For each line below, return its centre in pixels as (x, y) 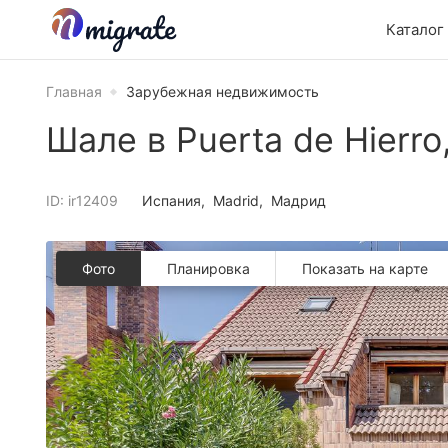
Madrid (236, 200)
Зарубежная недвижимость (222, 91)
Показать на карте (365, 268)
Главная (74, 91)
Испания (171, 200)
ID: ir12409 (82, 200)
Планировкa (208, 268)
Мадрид (298, 200)
